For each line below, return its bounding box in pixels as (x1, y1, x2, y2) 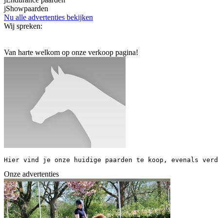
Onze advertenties (4, 169, 59, 178)
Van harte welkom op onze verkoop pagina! (4, 48, 138, 56)
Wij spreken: (4, 21, 42, 30)
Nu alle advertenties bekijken (4, 13, 93, 21)
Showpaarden (6, 4, 48, 13)
